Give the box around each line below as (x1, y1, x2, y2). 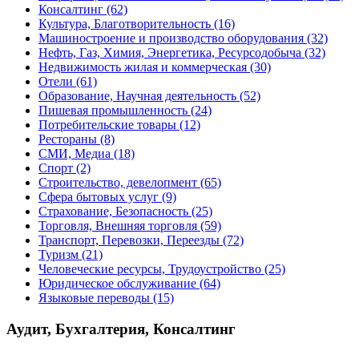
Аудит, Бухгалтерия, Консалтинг (6, 321, 236, 338)
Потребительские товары (38, 118, 176, 132)
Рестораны (38, 132, 97, 147)
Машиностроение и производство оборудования (38, 31, 304, 46)
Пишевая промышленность (38, 103, 188, 118)
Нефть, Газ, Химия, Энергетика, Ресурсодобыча (38, 46, 301, 60)
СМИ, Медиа (38, 147, 111, 161)
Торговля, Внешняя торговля (38, 219, 197, 233)
